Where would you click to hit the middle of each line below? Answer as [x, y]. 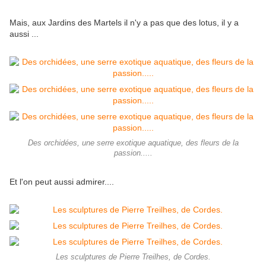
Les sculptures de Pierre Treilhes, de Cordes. [133, 257]
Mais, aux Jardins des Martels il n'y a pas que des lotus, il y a [124, 23]
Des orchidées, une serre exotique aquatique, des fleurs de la [133, 143]
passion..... [133, 153]
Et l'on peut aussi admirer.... [62, 182]
